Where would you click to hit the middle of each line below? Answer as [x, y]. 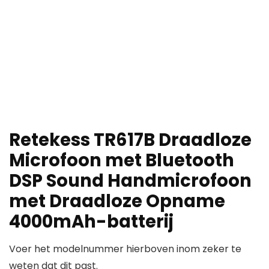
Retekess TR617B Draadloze [130, 140]
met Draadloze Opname [117, 201]
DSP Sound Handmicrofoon [130, 181]
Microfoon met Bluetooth [122, 161]
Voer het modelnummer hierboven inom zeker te [125, 249]
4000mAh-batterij [91, 222]
